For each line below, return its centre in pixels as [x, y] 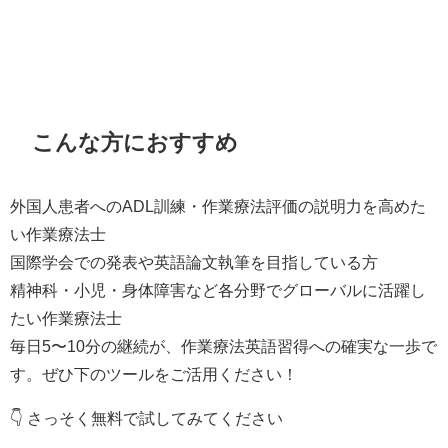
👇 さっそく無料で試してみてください [146, 418]
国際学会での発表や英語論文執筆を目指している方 [194, 262]
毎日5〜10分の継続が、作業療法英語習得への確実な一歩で [223, 346]
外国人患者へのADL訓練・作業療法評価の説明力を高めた [218, 206]
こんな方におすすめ [135, 141]
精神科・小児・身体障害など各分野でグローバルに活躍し [218, 290]
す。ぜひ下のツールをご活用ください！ [154, 374]
